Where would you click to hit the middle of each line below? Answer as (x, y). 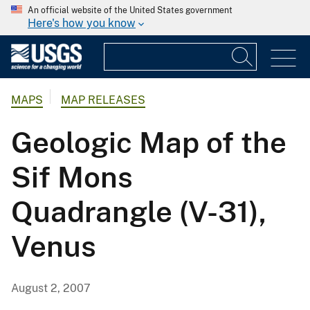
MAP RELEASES (103, 100)
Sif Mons (72, 177)
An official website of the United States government (130, 10)
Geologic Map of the (149, 143)
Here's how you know (82, 23)
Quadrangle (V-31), (139, 212)
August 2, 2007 (51, 289)
